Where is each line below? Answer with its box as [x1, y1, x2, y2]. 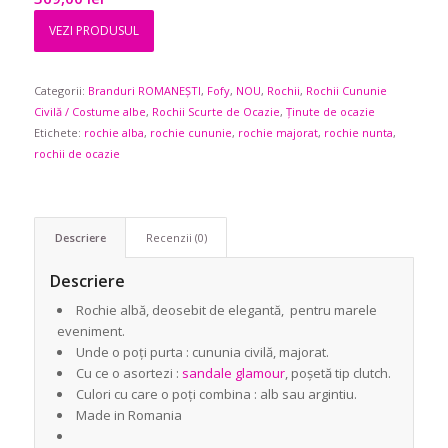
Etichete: [33, 125, 84, 140]
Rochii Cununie [305, 83, 387, 98]
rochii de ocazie [33, 146, 120, 161]
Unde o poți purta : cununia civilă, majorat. [75, 343, 329, 361]
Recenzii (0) [145, 230, 207, 245]
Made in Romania [75, 406, 182, 424]
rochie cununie [149, 125, 232, 140]
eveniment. [56, 322, 125, 340]
